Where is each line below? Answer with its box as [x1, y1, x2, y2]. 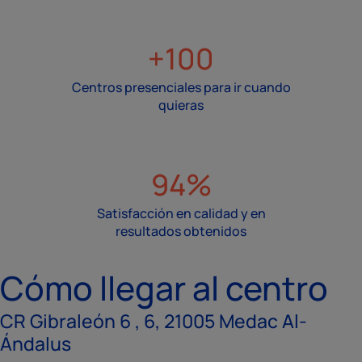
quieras [158, 96, 204, 115]
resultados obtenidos [116, 222, 246, 241]
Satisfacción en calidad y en [96, 204, 266, 223]
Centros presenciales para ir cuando [71, 78, 291, 97]
